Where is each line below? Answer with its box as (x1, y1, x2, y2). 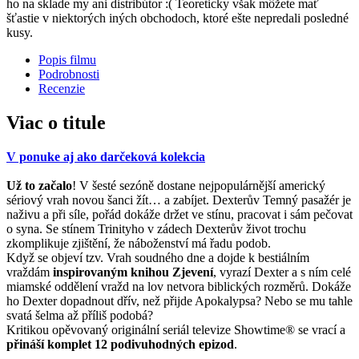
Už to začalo (6, 179, 72, 193)
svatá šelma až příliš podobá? (6, 309, 153, 323)
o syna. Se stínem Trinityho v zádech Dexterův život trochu (6, 222, 306, 236)
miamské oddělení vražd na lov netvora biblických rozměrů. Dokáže (6, 280, 351, 294)
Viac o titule (6, 112, 106, 134)
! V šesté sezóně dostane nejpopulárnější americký (72, 179, 325, 193)
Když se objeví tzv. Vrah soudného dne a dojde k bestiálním (6, 251, 309, 265)
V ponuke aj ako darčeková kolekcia (6, 150, 205, 164)
